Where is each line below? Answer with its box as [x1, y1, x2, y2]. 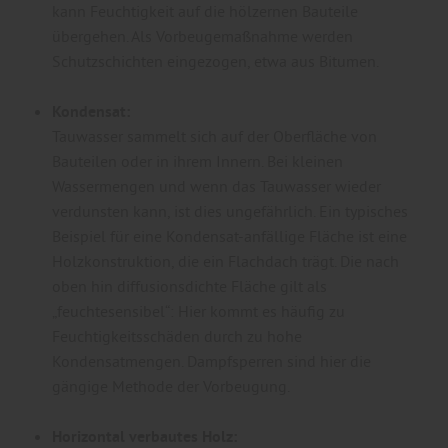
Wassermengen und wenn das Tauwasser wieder [52, 175, 381, 196]
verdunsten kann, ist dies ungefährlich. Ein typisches [52, 200, 408, 221]
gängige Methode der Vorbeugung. [52, 375, 290, 396]
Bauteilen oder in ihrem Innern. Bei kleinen [52, 150, 343, 171]
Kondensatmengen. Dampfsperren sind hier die [52, 350, 371, 371]
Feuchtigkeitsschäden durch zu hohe [52, 325, 302, 346]
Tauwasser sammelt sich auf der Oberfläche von [52, 125, 377, 146]
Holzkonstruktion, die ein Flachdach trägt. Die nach [52, 250, 399, 271]
